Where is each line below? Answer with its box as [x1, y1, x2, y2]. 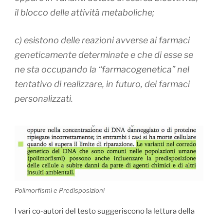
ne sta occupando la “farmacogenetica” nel [15, 64, 189, 74]
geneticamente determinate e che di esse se [15, 49, 193, 60]
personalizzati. [15, 93, 73, 104]
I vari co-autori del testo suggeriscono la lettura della [15, 206, 195, 216]
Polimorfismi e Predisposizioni [15, 186, 105, 195]
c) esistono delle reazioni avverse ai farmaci [15, 35, 190, 45]
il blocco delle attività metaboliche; [15, 7, 154, 18]
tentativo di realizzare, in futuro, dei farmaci [15, 78, 190, 89]
